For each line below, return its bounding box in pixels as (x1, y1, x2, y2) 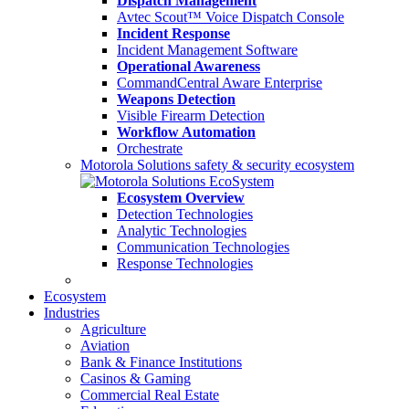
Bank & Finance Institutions (80, 354, 242, 370)
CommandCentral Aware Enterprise (117, 75, 322, 90)
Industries (44, 305, 100, 320)
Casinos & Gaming (80, 371, 191, 386)
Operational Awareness (117, 58, 260, 74)
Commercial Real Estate (80, 387, 219, 403)
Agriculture (80, 321, 146, 337)
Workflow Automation (117, 124, 256, 140)
